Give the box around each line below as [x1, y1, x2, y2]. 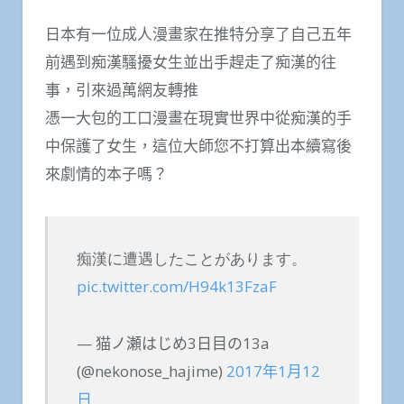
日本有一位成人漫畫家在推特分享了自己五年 [45, 23, 352, 44]
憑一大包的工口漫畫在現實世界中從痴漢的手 [45, 106, 352, 128]
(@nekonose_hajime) [76, 360, 226, 381]
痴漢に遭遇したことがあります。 [76, 248, 307, 270]
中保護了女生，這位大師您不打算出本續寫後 [45, 134, 352, 156]
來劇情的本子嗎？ [45, 162, 168, 184]
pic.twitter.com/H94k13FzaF [76, 276, 277, 298]
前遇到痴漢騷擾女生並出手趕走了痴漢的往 [45, 50, 336, 72]
